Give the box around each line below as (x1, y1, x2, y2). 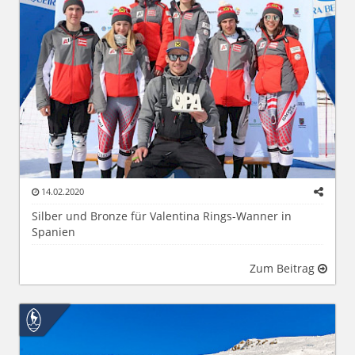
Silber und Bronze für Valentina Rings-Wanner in (32, 208, 292, 224)
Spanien (32, 224, 75, 240)
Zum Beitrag (250, 261, 318, 277)
